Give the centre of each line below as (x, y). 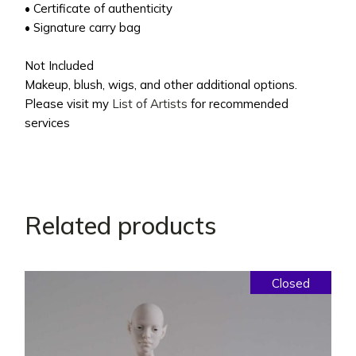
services (48, 122)
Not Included (60, 65)
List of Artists (150, 103)
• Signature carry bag (83, 27)
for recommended (238, 103)
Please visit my (69, 103)
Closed (290, 283)
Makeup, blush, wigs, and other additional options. (161, 84)
